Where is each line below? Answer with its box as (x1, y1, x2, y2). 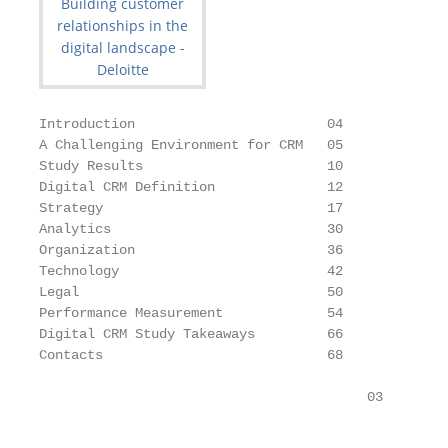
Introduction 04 (39, 116, 343, 132)
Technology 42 (39, 263, 343, 279)
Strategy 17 (39, 200, 343, 216)
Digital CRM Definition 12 (39, 179, 343, 195)
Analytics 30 (39, 221, 343, 237)
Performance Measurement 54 (39, 305, 343, 321)
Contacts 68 (39, 347, 343, 363)
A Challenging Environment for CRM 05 (39, 137, 343, 153)
